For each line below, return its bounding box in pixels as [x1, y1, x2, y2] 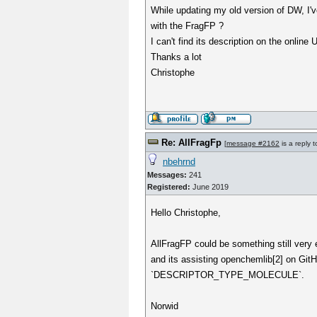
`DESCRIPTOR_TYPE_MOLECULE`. [151, 270, 305, 280]
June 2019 [190, 183, 229, 191]
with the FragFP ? [151, 21, 224, 31]
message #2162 [226, 139, 279, 147]
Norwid [151, 301, 179, 311]
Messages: [147, 171, 187, 179]
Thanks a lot [151, 52, 202, 62]
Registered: [147, 183, 190, 191]
